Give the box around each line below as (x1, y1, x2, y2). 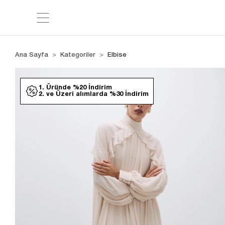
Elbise (107, 52, 127, 58)
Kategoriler (60, 52, 96, 58)
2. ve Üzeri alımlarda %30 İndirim (39, 91, 149, 97)
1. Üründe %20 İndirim (39, 84, 113, 91)
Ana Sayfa (15, 52, 49, 58)
